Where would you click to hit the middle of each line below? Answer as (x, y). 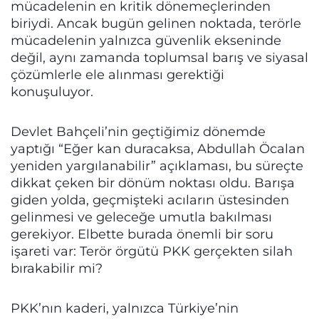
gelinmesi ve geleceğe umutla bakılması (141, 217)
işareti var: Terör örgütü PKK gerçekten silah (152, 251)
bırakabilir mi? (57, 268)
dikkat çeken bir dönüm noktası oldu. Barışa (153, 183)
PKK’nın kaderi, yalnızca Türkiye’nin (125, 308)
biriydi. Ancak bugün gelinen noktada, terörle (156, 23)
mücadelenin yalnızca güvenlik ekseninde (146, 40)
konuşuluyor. (52, 91)
